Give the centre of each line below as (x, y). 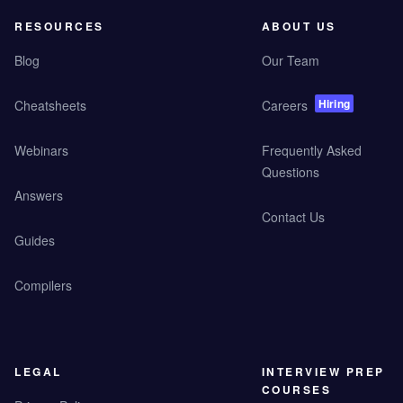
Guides (35, 241)
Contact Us (293, 217)
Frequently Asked (311, 151)
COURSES (296, 390)
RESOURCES (59, 27)
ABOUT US (299, 27)
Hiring (334, 104)
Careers (284, 106)
